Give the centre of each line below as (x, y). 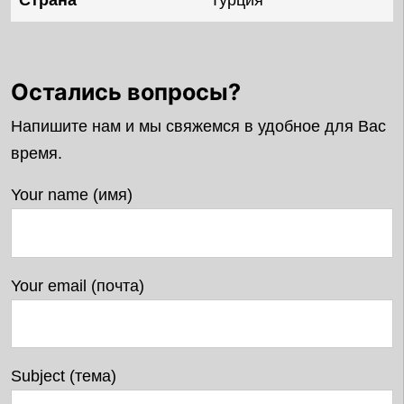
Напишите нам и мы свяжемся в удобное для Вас (198, 127)
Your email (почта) (78, 285)
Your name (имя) (72, 195)
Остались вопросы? (126, 92)
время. (37, 154)
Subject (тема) (64, 376)
